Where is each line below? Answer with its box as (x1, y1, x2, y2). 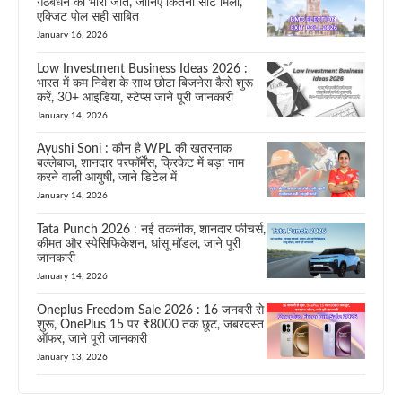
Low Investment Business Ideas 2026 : (37, 62, 248, 75)
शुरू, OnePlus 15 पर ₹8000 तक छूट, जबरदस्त (37, 318, 264, 331)
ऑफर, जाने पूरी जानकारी (37, 332, 147, 345)
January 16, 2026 (37, 30, 108, 39)
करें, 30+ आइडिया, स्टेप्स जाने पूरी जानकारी (37, 91, 233, 104)
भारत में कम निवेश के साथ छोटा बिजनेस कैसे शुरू (37, 76, 253, 90)
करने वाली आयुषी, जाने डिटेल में (37, 171, 177, 185)
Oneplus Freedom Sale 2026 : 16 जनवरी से (37, 303, 264, 317)
